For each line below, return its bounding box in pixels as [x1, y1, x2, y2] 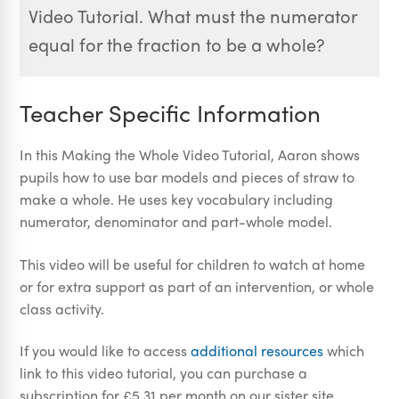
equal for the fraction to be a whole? [28, 31, 325, 58]
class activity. [20, 297, 105, 319]
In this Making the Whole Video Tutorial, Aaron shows [20, 144, 361, 166]
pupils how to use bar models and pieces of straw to [20, 167, 355, 188]
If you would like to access [20, 340, 191, 362]
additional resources [191, 340, 324, 362]
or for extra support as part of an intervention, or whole [20, 275, 375, 297]
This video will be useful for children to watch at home [20, 253, 366, 274]
